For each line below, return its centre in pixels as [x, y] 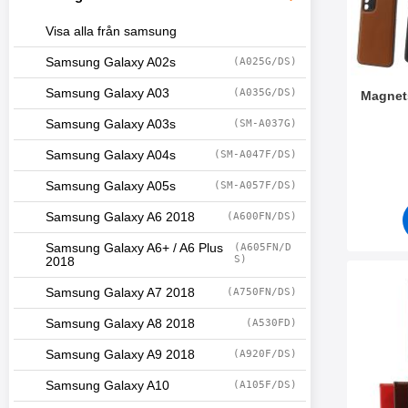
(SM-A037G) [265, 123]
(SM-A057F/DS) [255, 185]
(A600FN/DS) [262, 216]
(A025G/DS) [265, 61]
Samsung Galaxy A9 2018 [120, 355]
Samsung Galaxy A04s [111, 155]
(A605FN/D [263, 247]
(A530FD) [271, 323]
